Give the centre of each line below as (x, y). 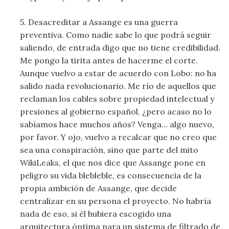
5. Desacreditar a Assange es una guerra (99, 22)
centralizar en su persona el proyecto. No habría (116, 201)
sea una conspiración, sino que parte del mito (109, 150)
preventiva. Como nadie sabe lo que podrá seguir (116, 35)
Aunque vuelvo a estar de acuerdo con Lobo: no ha (118, 73)
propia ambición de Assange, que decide (99, 188)
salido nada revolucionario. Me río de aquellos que (118, 86)
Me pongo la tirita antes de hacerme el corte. (109, 61)
